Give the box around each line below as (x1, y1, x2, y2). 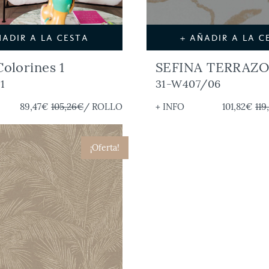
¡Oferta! (90, 142, 119, 154)
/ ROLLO (83, 101, 122, 113)
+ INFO (156, 101, 184, 113)
